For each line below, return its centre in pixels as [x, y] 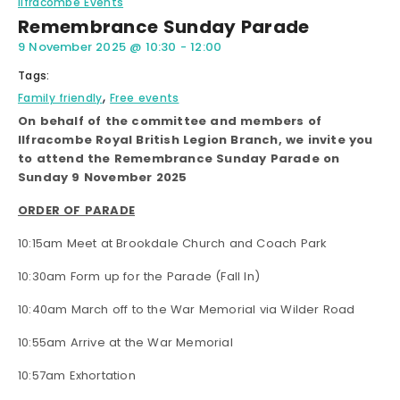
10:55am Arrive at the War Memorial [125, 343]
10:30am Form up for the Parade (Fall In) [139, 277]
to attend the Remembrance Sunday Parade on [179, 159]
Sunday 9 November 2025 [103, 178]
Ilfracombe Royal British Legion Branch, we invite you [196, 140]
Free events [145, 98]
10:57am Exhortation [77, 376]
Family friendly [60, 98]
